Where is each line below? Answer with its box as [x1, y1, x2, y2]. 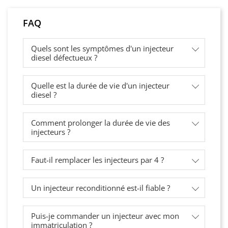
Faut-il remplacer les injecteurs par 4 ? [31, 155, 164, 165]
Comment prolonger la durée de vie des [31, 118, 170, 128]
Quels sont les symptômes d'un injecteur [31, 43, 174, 54]
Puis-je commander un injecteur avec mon [31, 211, 179, 221]
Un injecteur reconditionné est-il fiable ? [31, 183, 170, 193]
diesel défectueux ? [31, 52, 97, 63]
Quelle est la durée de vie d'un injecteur [31, 80, 169, 91]
